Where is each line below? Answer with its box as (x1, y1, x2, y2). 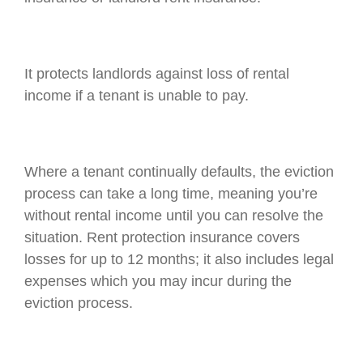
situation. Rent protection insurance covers (23, 229, 300, 246)
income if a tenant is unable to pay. (23, 88, 249, 104)
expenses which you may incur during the (23, 273, 292, 289)
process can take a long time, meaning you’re (23, 186, 318, 202)
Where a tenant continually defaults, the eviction (23, 164, 334, 180)
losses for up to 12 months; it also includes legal (23, 251, 334, 267)
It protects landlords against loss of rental (23, 66, 289, 82)
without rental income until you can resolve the (23, 207, 323, 224)
